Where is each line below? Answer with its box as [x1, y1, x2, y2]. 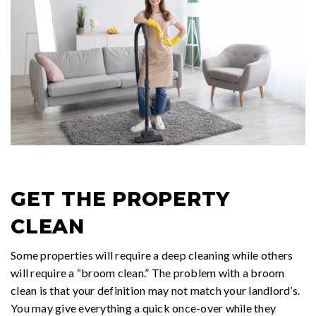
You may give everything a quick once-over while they [11, 300, 276, 315]
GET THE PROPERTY [11, 186, 230, 211]
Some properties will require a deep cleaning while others [11, 248, 293, 262]
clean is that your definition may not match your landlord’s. [11, 283, 300, 297]
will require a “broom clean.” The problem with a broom [11, 265, 285, 279]
